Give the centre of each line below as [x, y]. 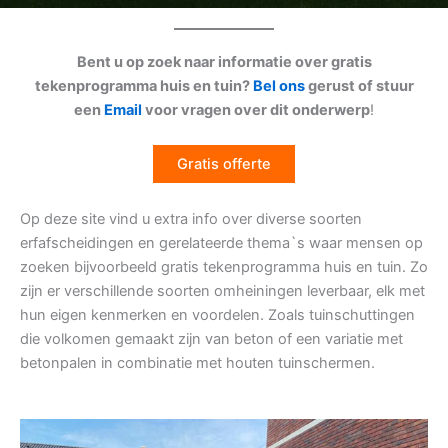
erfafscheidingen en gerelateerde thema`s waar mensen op [221, 242]
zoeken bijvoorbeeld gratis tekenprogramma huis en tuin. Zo [224, 266]
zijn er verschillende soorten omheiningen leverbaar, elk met [222, 290]
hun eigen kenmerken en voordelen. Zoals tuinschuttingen [217, 314]
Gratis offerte [224, 164]
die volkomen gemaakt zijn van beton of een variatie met [211, 338]
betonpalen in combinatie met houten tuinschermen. [197, 362]
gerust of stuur [359, 86]
